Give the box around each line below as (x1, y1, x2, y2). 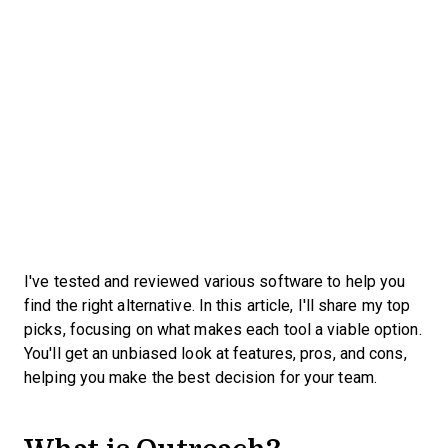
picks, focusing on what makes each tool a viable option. (24, 321, 422, 338)
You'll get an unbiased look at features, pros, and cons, (24, 345, 407, 362)
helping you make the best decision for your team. (24, 369, 377, 386)
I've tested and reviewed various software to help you (24, 273, 406, 290)
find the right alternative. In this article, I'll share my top (24, 297, 411, 314)
